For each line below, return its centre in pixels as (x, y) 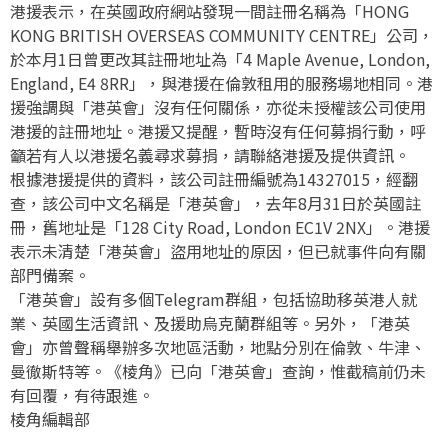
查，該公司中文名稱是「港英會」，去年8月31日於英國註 (215, 203)
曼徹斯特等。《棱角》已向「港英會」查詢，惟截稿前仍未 (218, 371)
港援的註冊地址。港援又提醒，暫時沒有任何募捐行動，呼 (218, 131)
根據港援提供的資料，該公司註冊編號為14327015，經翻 (214, 179)
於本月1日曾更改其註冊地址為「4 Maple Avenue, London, (220, 59)
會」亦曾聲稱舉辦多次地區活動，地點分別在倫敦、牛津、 (218, 347)
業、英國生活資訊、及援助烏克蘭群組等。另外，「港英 (210, 323)
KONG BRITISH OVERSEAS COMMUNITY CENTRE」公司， (222, 35)
